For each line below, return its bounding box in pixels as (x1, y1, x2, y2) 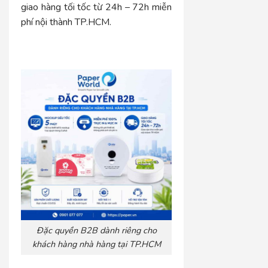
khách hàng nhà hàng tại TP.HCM (32, 238, 161, 251)
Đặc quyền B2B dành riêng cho (36, 224, 157, 237)
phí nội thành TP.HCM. (21, 15, 111, 29)
